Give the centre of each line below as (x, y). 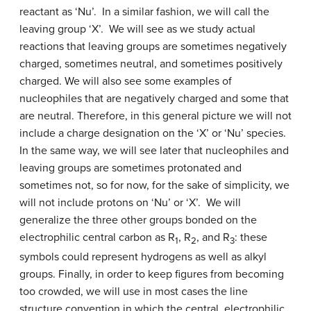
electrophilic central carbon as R (97, 237)
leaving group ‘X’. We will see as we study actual (137, 29)
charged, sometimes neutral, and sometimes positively (151, 64)
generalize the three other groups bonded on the (138, 220)
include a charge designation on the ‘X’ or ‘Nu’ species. (153, 133)
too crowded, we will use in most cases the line (134, 291)
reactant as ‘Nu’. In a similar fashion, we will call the (144, 11)
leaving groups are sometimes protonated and (131, 168)
